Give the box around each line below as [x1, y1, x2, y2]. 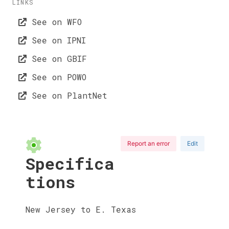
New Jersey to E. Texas [26, 203, 136, 215]
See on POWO [27, 72, 86, 82]
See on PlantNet [27, 90, 107, 101]
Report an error [127, 139, 170, 147]
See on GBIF [27, 53, 87, 64]
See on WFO [27, 16, 82, 27]
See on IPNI [27, 35, 86, 45]
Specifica [26, 152, 114, 174]
